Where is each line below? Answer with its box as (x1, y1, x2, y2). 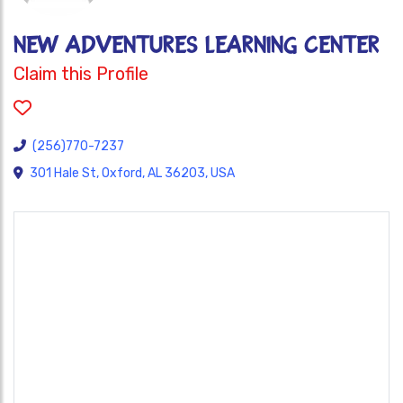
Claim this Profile (13, 63, 148, 85)
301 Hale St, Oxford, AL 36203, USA (30, 166, 235, 181)
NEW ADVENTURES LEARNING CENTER (13, 33, 380, 58)
